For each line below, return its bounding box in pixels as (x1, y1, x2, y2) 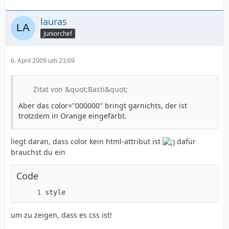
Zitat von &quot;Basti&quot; (33, 84, 128, 94)
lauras (40, 15, 67, 28)
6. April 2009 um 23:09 (11, 56, 75, 65)
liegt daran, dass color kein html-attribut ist (11, 136, 163, 146)
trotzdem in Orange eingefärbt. (18, 110, 127, 121)
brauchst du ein (11, 147, 65, 157)
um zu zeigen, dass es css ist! (11, 210, 112, 220)
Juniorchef (43, 29, 72, 38)
